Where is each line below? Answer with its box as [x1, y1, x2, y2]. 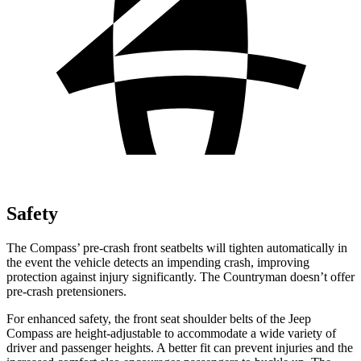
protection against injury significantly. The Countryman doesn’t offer [6, 269, 355, 284]
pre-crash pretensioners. [6, 284, 127, 298]
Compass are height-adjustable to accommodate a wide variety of [6, 326, 336, 340]
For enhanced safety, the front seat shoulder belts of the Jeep [6, 311, 311, 326]
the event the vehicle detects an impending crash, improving [6, 255, 309, 269]
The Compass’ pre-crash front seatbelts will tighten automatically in [6, 240, 347, 255]
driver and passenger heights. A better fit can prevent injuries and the [6, 340, 353, 355]
